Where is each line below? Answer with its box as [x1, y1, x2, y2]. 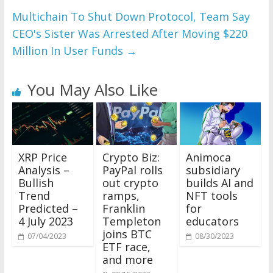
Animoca [186, 149, 232, 165]
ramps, [102, 188, 140, 203]
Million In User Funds [12, 43, 126, 58]
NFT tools [186, 188, 238, 203]
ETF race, [102, 239, 151, 254]
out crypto [102, 175, 158, 190]
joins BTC [102, 226, 152, 241]
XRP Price [18, 149, 67, 165]
